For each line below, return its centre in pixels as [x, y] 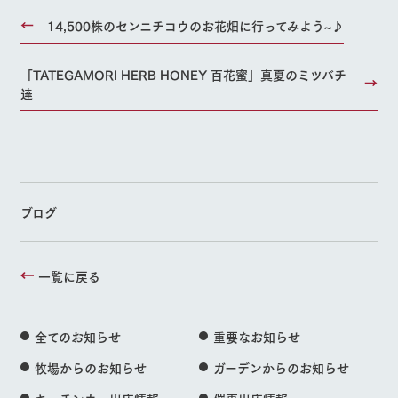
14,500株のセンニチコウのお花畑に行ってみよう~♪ [195, 25]
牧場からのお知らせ [90, 367]
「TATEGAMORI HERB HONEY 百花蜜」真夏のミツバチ [183, 74]
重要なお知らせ [256, 336]
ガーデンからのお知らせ [281, 367]
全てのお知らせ [77, 336]
